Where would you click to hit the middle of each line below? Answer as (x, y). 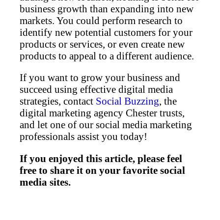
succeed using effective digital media (96, 89)
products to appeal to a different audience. (107, 55)
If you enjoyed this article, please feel (101, 159)
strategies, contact (57, 101)
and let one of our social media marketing (106, 125)
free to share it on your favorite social (102, 170)
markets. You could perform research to (101, 20)
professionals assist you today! (83, 137)
